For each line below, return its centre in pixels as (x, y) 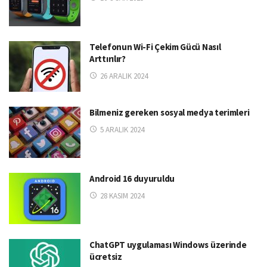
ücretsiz (106, 257)
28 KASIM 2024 (122, 196)
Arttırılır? (108, 58)
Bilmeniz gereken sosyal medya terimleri (170, 113)
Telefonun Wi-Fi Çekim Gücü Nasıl (155, 46)
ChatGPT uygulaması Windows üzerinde (168, 245)
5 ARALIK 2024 (122, 130)
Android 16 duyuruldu (132, 179)
